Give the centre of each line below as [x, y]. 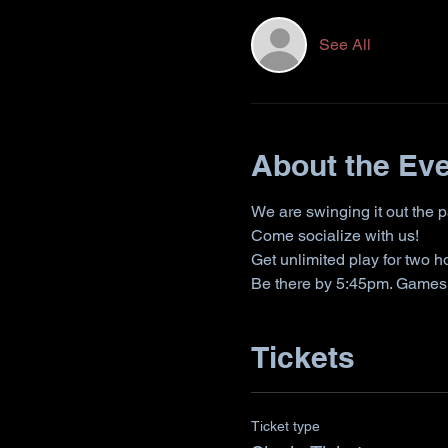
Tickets [302, 357]
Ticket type [285, 426]
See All [344, 44]
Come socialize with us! [334, 235]
